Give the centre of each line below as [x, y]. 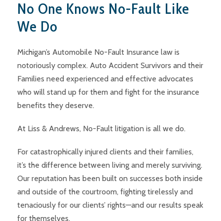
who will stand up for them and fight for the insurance [108, 92]
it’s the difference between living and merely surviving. [110, 165]
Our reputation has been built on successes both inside [110, 178]
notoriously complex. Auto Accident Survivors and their [110, 65]
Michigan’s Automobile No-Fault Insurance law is [98, 52]
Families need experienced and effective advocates [105, 79]
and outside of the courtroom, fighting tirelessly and [105, 192]
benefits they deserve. [56, 105]
